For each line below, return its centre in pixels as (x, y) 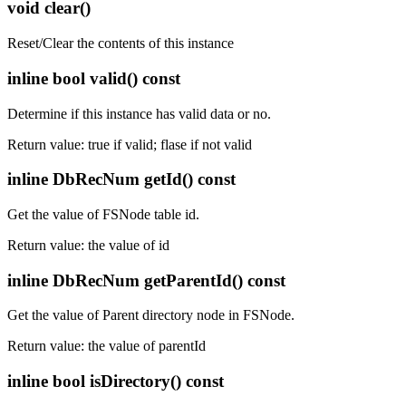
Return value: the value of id (88, 245)
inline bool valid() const (94, 78)
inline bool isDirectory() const (116, 382)
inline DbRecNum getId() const (121, 179)
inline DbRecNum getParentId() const (146, 280)
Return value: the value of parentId (106, 346)
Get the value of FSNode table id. (103, 214)
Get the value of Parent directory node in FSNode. (151, 315)
